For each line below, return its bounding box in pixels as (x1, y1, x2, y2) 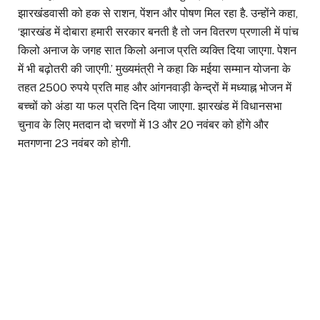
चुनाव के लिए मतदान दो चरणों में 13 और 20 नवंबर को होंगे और (18, 117, 269, 131)
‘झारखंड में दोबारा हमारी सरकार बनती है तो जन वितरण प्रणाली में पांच (18, 24, 299, 39)
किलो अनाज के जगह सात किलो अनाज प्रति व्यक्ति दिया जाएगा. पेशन (18, 43, 296, 57)
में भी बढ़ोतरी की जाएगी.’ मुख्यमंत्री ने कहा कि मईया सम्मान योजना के (18, 61, 291, 76)
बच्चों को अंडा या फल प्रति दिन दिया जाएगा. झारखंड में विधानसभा (18, 99, 282, 113)
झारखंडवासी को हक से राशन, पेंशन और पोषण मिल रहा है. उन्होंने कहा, (18, 6, 298, 20)
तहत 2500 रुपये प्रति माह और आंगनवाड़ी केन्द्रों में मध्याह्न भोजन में (18, 80, 291, 94)
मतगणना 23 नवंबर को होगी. (18, 136, 131, 150)
